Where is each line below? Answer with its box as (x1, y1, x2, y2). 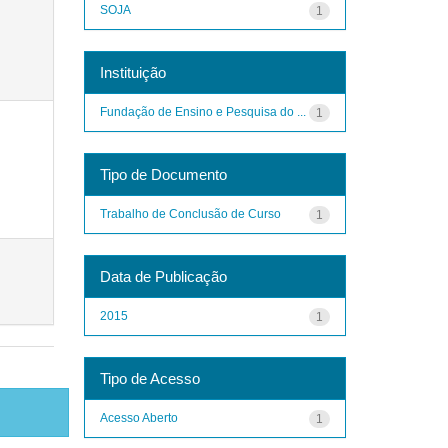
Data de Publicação (99, 267, 227, 285)
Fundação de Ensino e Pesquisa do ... (99, 104, 306, 119)
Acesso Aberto (99, 410, 178, 425)
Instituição (99, 63, 166, 81)
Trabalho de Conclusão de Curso (99, 206, 281, 221)
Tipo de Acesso (99, 369, 200, 387)
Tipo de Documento (99, 165, 227, 183)
